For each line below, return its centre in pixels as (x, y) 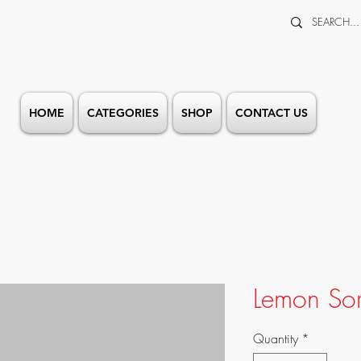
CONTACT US (272, 113)
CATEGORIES (123, 113)
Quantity (276, 338)
